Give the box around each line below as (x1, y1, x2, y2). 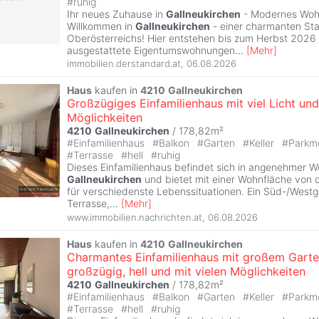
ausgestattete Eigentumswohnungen (67, 43, 235, 56)
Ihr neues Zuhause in (67, 7, 166, 20)
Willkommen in (67, 19, 135, 32)
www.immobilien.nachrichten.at (67, 211, 202, 223)
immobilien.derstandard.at (67, 58, 181, 70)
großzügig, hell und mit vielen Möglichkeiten (67, 263, 305, 278)
